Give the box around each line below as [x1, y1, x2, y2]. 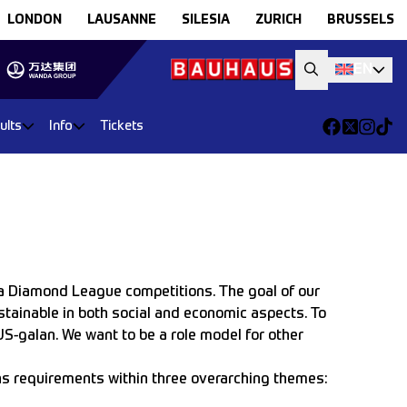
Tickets [99, 119, 144, 133]
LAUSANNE [86, 14, 156, 26]
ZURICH [254, 14, 302, 26]
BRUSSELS [326, 14, 394, 26]
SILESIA [181, 14, 230, 26]
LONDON [6, 14, 62, 26]
